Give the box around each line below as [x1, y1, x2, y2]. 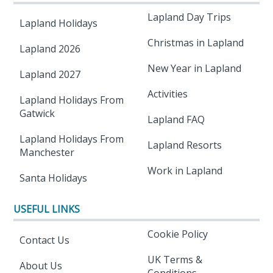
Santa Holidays [19, 171, 88, 185]
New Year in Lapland [147, 61, 241, 75]
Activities [147, 87, 188, 101]
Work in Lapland [147, 163, 222, 177]
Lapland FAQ [147, 112, 205, 126]
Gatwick [19, 106, 55, 120]
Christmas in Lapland [147, 35, 244, 49]
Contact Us [19, 233, 70, 247]
